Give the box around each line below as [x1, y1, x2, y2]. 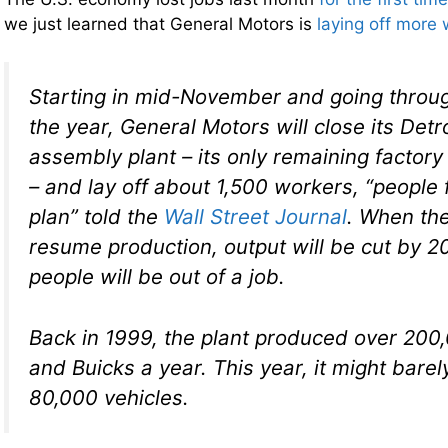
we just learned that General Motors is [4, 13, 317, 34]
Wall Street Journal [164, 204, 347, 230]
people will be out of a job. [29, 264, 285, 290]
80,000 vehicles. [29, 384, 189, 410]
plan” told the [29, 204, 164, 230]
